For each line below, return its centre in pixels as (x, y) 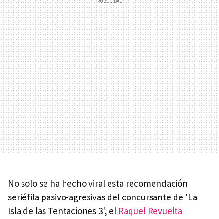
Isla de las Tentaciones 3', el (63, 211)
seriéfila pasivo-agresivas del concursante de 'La (102, 197)
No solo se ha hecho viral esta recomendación (98, 184)
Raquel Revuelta (150, 211)
